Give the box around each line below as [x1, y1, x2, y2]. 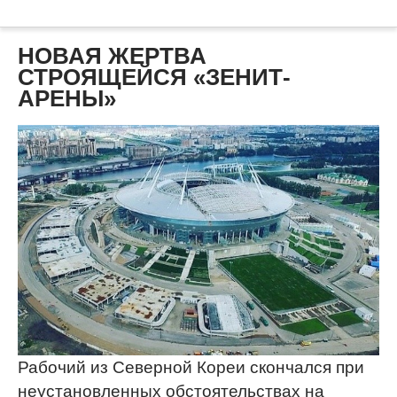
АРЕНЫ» [18, 85, 116, 113]
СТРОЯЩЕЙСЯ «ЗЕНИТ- [18, 64, 291, 91]
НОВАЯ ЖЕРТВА [18, 43, 206, 70]
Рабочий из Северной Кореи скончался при [18, 357, 364, 377]
